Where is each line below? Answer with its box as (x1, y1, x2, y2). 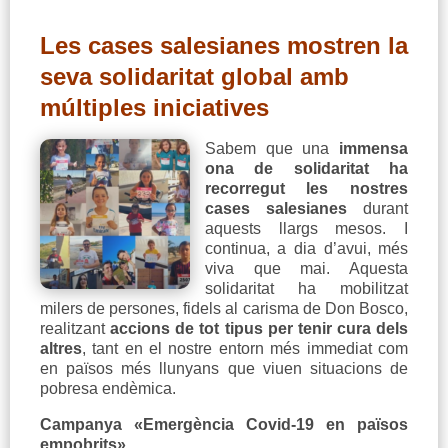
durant (347, 200, 409, 218)
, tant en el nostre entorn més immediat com (81, 340, 409, 358)
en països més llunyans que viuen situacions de (39, 360, 409, 378)
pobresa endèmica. (39, 380, 176, 398)
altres (39, 340, 82, 358)
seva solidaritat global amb (39, 63, 349, 91)
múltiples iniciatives (39, 94, 269, 122)
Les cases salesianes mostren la (39, 32, 408, 60)
